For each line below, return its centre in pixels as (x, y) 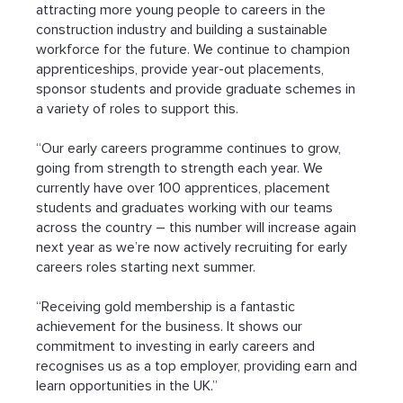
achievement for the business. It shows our (171, 327)
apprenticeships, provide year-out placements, (182, 70)
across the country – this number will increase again (198, 228)
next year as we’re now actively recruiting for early (194, 248)
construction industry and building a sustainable (184, 30)
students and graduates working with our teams (187, 208)
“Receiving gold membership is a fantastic (168, 307)
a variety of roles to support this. (138, 109)
